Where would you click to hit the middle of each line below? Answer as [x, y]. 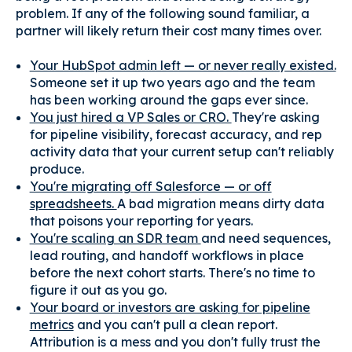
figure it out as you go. [98, 290]
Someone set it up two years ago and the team [172, 82]
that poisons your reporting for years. [141, 220]
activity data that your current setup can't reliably [181, 151]
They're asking [275, 117]
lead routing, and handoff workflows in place [167, 255]
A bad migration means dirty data [220, 203]
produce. [57, 169]
